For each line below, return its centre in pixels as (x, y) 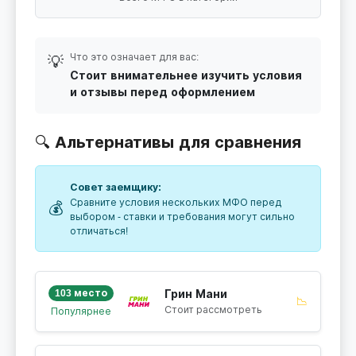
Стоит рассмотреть (213, 310)
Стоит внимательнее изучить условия (186, 75)
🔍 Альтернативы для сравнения (168, 142)
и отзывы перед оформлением (163, 92)
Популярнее (81, 311)
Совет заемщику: (116, 187)
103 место (81, 293)
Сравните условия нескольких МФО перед (176, 202)
